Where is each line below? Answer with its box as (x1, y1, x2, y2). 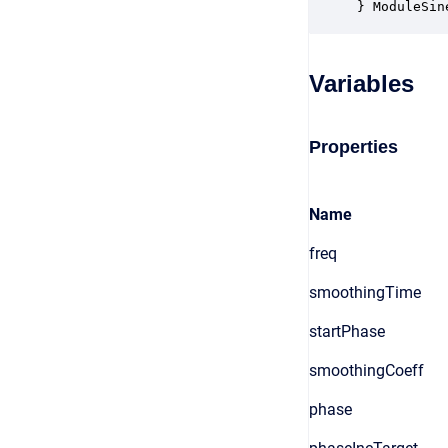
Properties (309, 137, 398, 157)
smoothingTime (309, 283, 421, 302)
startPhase (309, 322, 385, 341)
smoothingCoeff (309, 361, 424, 380)
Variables (309, 70, 414, 97)
